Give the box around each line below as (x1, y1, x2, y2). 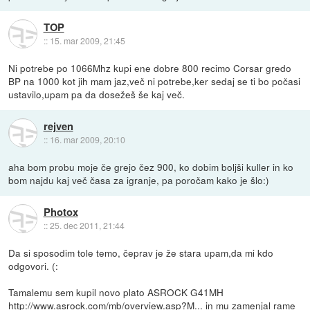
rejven (43, 118, 73, 134)
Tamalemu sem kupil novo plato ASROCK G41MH (8, 285, 224, 300)
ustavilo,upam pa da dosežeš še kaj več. (8, 87, 185, 102)
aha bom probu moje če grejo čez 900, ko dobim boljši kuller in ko (8, 160, 294, 174)
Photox (43, 203, 78, 219)
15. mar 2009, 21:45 (49, 34, 125, 46)
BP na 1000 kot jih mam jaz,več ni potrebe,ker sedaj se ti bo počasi (8, 74, 301, 89)
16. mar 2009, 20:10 (49, 133, 125, 145)
